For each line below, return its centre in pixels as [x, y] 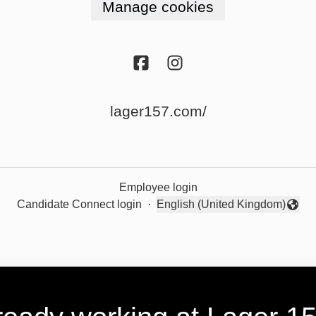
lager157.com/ [158, 111]
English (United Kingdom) [221, 205]
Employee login [158, 188]
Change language [201, 212]
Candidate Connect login [79, 205]
